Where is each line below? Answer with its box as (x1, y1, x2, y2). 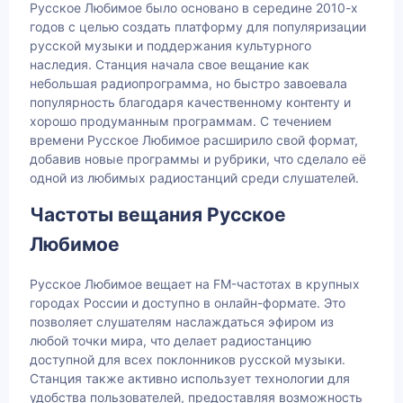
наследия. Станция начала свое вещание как (30, 56, 309, 72)
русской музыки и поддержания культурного (30, 37, 311, 53)
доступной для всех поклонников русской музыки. (30, 352, 345, 368)
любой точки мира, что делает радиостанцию (30, 333, 311, 349)
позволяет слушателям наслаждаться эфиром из (30, 314, 334, 330)
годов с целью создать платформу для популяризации (30, 18, 366, 34)
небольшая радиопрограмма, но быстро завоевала (30, 75, 347, 91)
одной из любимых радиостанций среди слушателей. (30, 169, 359, 185)
